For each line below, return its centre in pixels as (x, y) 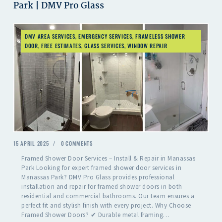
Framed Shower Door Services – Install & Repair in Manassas (109, 159)
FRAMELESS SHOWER (160, 36)
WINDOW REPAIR (147, 45)
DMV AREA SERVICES (50, 36)
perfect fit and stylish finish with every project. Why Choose (106, 206)
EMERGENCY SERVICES (105, 36)
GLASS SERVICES (105, 45)
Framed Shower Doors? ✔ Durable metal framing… (96, 215)
